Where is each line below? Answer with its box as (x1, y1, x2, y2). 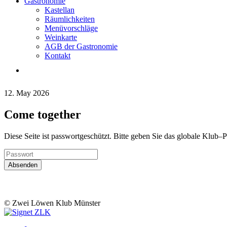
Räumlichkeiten (45, 15, 95, 23)
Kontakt (45, 51, 70, 60)
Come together (4, 107, 81, 121)
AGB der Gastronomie (45, 42, 118, 51)
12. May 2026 (4, 89, 49, 97)
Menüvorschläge (45, 24, 98, 32)
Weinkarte (45, 33, 77, 42)
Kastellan (45, 6, 74, 14)
